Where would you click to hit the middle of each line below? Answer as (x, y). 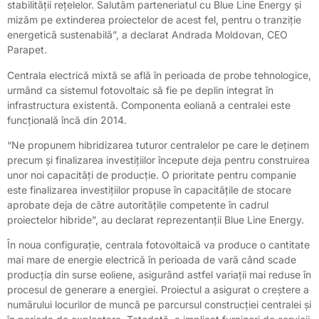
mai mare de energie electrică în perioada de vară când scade (152, 260)
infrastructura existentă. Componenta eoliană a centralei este (149, 105)
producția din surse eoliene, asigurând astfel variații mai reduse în (159, 275)
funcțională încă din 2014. (67, 120)
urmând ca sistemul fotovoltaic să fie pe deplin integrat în (140, 90)
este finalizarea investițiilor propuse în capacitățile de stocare (149, 189)
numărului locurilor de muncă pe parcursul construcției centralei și (159, 305)
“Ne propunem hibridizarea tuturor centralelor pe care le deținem (158, 145)
